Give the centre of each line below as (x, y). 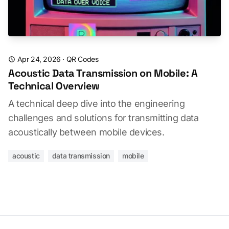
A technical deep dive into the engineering (97, 104)
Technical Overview (54, 86)
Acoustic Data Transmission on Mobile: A (103, 73)
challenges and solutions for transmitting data (104, 118)
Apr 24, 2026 (39, 59)
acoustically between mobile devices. (86, 132)
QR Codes (82, 59)
